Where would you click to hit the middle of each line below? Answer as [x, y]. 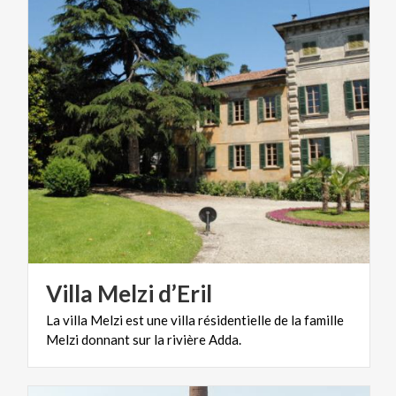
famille [324, 320]
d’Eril [185, 293]
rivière [187, 339]
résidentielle [235, 320]
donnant [106, 339]
